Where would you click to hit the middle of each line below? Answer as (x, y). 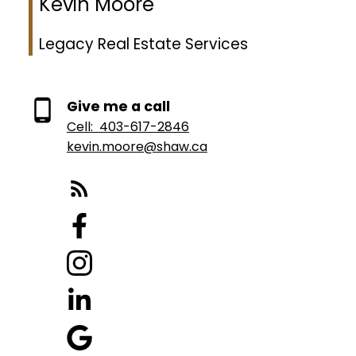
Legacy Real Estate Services (143, 44)
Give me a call (118, 107)
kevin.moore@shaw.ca (137, 147)
